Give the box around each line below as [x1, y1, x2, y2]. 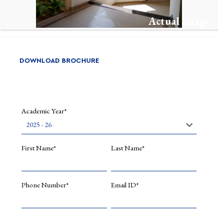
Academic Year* [21, 106, 67, 115]
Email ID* [110, 180, 139, 189]
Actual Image [148, 14, 210, 28]
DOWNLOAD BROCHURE [19, 57, 99, 64]
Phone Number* [21, 180, 69, 189]
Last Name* [110, 143, 145, 152]
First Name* [21, 143, 56, 152]
